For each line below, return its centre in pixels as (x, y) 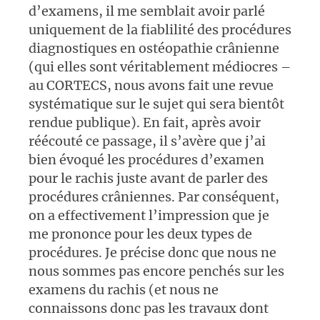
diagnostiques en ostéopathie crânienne (154, 49)
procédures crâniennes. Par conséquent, (154, 197)
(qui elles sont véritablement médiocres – (160, 67)
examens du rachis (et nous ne (124, 290)
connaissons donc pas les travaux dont (149, 309)
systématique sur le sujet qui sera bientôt (156, 104)
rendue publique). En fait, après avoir (145, 123)
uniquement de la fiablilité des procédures (160, 30)
